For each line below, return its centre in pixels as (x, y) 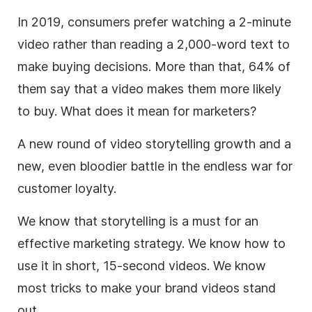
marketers (221, 111)
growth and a (251, 143)
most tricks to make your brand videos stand (147, 288)
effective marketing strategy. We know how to (151, 243)
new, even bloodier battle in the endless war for (155, 166)
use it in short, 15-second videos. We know (142, 265)
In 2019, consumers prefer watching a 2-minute (154, 22)
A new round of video (81, 143)
